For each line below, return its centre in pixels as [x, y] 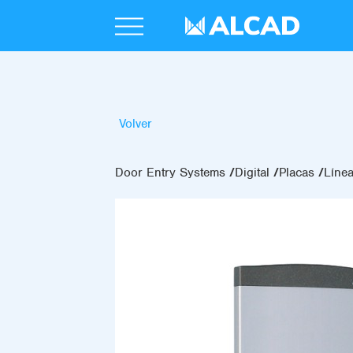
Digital [252, 173]
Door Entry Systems [170, 173]
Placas [297, 173]
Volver [136, 124]
